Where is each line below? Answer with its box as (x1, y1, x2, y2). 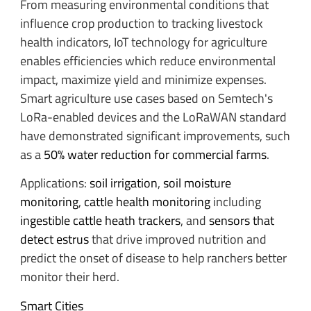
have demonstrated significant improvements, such (19, 126, 290, 145)
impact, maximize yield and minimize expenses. (19, 69, 267, 89)
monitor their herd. (19, 267, 119, 287)
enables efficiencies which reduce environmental (19, 51, 276, 70)
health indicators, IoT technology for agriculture (19, 32, 267, 51)
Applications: (19, 174, 90, 193)
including (210, 192, 261, 212)
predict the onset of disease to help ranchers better (19, 249, 287, 268)
